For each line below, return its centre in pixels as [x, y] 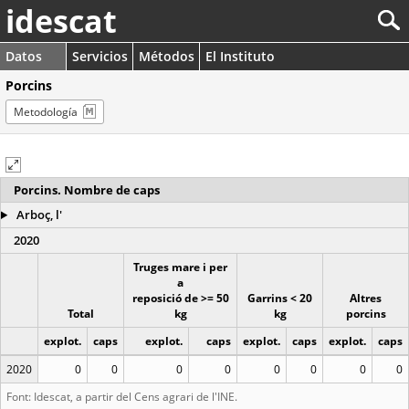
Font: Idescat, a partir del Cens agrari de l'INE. [122, 397]
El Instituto [240, 56]
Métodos [167, 56]
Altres [366, 298]
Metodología [46, 112]
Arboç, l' [37, 215]
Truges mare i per [180, 267]
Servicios [100, 56]
